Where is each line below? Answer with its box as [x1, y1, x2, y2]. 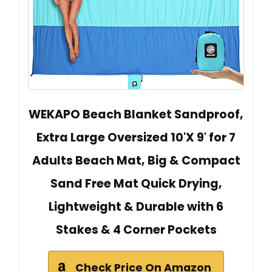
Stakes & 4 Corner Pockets [55, 221, 217, 238]
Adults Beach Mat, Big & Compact [32, 152, 240, 169]
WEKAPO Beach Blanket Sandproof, [29, 106, 243, 123]
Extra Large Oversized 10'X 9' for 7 [36, 129, 236, 146]
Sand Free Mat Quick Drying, [50, 175, 222, 192]
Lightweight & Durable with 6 [49, 198, 223, 215]
